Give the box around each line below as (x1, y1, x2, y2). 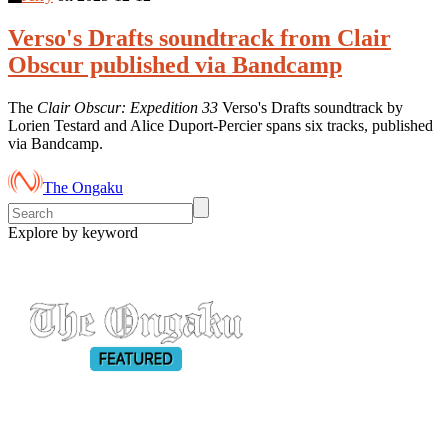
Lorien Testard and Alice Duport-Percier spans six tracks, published (8, 117, 433, 135)
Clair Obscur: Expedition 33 (37, 99, 218, 117)
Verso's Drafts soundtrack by (218, 99, 403, 117)
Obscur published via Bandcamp (8, 52, 342, 79)
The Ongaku (43, 179, 123, 197)
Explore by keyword (8, 224, 138, 242)
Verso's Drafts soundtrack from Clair (8, 25, 391, 52)
